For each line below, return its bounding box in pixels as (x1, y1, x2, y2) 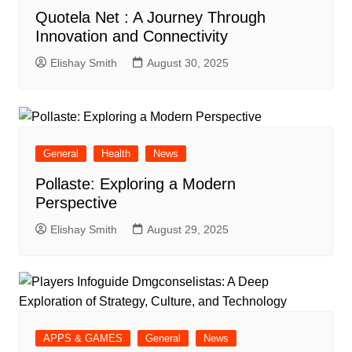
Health (101, 147, 130, 159)
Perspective (35, 193, 117, 211)
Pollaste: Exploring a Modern (35, 174, 236, 192)
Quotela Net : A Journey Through (35, 9, 266, 27)
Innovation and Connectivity (35, 27, 228, 46)
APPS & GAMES (42, 332, 123, 344)
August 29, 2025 (146, 222, 229, 236)
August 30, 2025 (146, 57, 229, 70)
